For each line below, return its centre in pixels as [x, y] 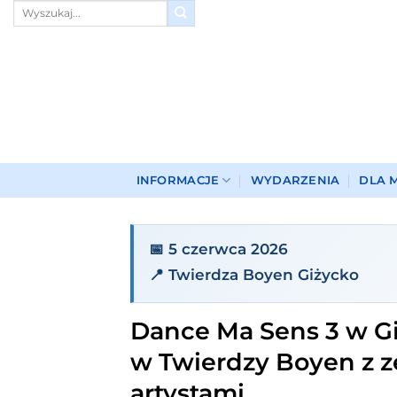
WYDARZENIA [295, 180]
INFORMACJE [178, 180]
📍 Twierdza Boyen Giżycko [253, 274]
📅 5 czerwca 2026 [218, 249]
